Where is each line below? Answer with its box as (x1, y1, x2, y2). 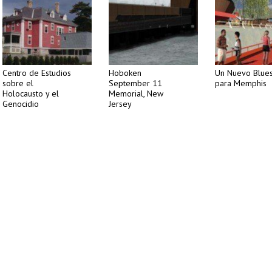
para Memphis (215, 78, 267, 89)
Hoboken (109, 67, 141, 78)
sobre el (2, 78, 33, 89)
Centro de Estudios (2, 67, 71, 78)
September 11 (109, 78, 162, 89)
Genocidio (2, 98, 39, 109)
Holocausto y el (2, 88, 59, 99)
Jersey (109, 98, 132, 109)
